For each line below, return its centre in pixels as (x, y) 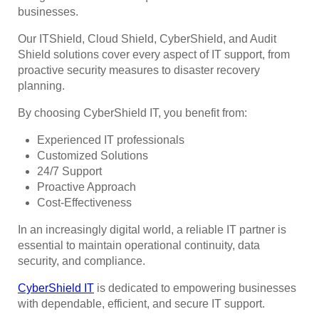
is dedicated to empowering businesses (195, 288)
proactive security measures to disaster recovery (139, 70)
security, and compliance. (82, 261)
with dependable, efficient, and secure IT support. (141, 304)
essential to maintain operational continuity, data (139, 246)
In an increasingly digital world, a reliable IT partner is (152, 230)
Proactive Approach (87, 187)
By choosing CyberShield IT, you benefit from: (132, 113)
